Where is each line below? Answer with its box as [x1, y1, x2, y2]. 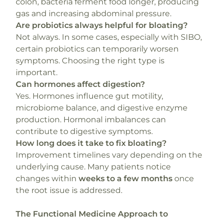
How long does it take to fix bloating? [16, 138, 166, 148]
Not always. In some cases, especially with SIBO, [16, 32, 202, 42]
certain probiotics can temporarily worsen [16, 44, 179, 54]
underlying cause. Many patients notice [16, 162, 171, 171]
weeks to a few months [79, 174, 172, 183]
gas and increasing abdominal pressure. [16, 9, 171, 18]
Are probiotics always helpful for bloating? [16, 21, 188, 30]
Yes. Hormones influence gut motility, [16, 91, 163, 101]
